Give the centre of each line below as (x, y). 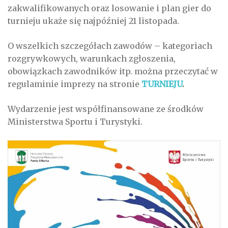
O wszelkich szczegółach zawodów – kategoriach (110, 46)
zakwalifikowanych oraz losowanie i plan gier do (109, 8)
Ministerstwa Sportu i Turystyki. (75, 122)
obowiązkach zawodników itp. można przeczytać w (113, 72)
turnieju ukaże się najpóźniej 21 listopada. (93, 21)
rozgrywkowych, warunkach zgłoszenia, (92, 59)
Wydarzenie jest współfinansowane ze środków (106, 109)
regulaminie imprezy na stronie (74, 84)
